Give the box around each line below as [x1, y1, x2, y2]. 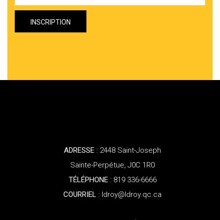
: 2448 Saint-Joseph [94, 146, 161, 155]
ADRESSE [64, 146, 94, 155]
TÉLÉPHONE [68, 175, 108, 185]
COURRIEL [63, 190, 96, 199]
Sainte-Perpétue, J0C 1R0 [70, 161, 155, 170]
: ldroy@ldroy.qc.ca [96, 190, 162, 199]
